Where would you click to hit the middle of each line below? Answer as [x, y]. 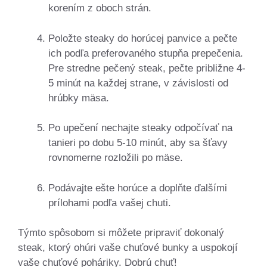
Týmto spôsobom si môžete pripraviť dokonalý [121, 233]
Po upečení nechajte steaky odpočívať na [140, 128]
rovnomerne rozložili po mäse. [116, 158]
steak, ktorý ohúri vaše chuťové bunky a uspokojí [128, 248]
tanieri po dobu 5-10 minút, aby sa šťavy [138, 143]
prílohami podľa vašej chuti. [110, 203]
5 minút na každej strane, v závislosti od [138, 83]
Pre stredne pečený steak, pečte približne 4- [147, 68]
